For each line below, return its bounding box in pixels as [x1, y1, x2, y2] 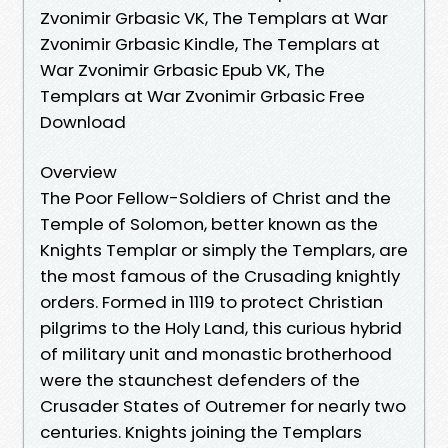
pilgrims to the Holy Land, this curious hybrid [40, 315, 402, 340]
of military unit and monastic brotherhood [40, 341, 392, 366]
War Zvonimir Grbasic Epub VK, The [40, 57, 325, 82]
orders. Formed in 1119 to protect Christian [40, 289, 383, 314]
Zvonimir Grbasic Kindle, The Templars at [40, 31, 380, 56]
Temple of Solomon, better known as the [40, 211, 378, 236]
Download [40, 109, 126, 134]
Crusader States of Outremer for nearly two [40, 393, 406, 418]
